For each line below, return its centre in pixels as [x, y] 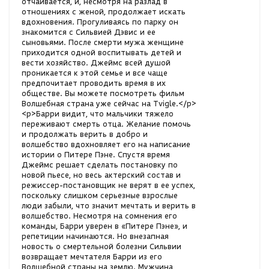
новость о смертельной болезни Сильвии [101, 246]
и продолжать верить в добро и [85, 134]
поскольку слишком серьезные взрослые [100, 195]
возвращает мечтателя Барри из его [92, 256]
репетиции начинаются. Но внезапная [95, 236]
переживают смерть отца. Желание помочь [106, 124]
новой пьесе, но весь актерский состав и [101, 175]
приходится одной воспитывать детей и [101, 52]
